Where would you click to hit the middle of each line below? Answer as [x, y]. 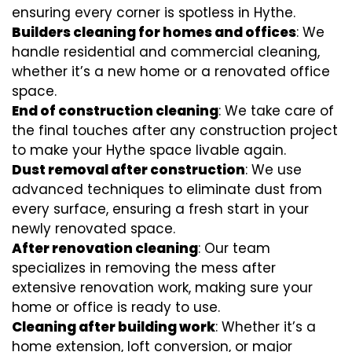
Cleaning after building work [114, 326]
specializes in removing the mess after [144, 268]
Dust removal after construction [128, 169]
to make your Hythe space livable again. [149, 150]
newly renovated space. [93, 228]
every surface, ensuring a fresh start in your [160, 209]
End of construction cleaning [115, 110]
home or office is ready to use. [116, 307]
